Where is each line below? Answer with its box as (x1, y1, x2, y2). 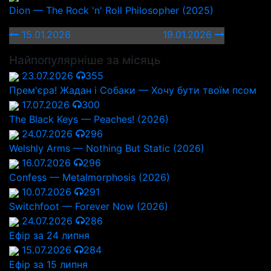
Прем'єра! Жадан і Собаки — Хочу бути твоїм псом (9, 84, 256, 96)
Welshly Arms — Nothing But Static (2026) (9, 142, 204, 154)
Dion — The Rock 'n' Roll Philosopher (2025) (9, 4, 214, 16)
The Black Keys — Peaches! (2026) (9, 113, 169, 125)
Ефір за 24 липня (9, 229, 90, 241)
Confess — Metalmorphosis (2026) (9, 171, 170, 183)
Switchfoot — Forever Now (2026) (9, 200, 168, 212)
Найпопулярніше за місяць (9, 53, 161, 67)
